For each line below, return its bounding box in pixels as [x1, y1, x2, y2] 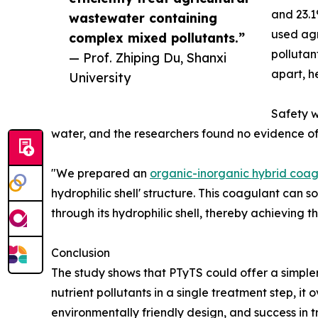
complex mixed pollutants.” [69, 30, 245, 46]
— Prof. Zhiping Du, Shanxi [69, 50, 226, 66]
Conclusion [51, 246, 110, 261]
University [69, 70, 131, 86]
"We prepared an [51, 166, 150, 181]
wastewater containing [69, 10, 217, 26]
